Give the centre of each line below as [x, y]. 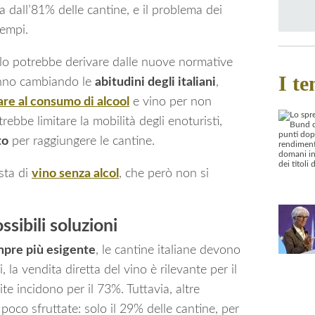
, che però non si [164, 173]
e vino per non [171, 102]
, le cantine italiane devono [168, 250]
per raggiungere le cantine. [82, 141]
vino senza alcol [75, 173]
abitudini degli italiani [155, 82]
